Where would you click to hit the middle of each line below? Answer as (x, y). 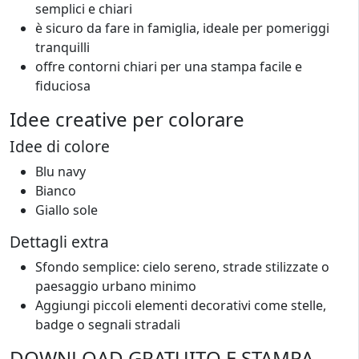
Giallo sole (67, 210)
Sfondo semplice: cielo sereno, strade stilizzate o (182, 267)
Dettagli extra (59, 242)
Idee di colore (60, 146)
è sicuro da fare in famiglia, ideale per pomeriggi (182, 28)
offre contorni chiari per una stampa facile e (169, 67)
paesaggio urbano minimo (116, 286)
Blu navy (61, 171)
